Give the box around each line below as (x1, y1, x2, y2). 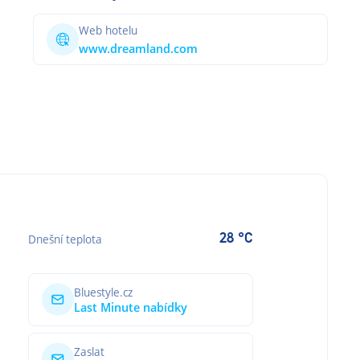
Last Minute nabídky (74, 298, 187, 316)
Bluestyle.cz (74, 284, 133, 300)
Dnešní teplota (28, 231, 102, 247)
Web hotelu (79, 22, 137, 38)
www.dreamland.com (79, 39, 198, 57)
